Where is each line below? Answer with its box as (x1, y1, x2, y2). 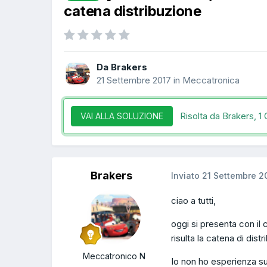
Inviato (171, 170, 202, 181)
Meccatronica (182, 74, 240, 86)
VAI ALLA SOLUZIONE (80, 111, 163, 122)
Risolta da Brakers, (180, 110, 259, 122)
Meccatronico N (82, 251, 145, 262)
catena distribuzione (64, 2, 201, 20)
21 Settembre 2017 (97, 74, 171, 86)
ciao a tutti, (171, 195, 216, 207)
